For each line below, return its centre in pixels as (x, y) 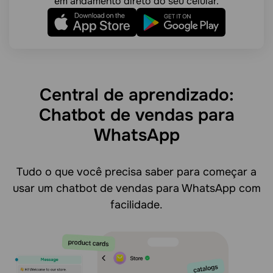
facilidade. (136, 204)
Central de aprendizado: (136, 95)
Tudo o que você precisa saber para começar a (136, 172)
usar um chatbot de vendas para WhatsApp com (136, 188)
